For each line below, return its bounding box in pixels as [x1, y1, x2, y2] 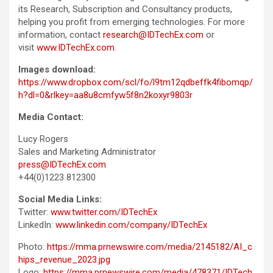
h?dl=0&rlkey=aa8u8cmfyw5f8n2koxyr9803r [18, 90, 193, 101]
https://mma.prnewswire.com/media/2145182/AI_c [47, 241, 252, 253]
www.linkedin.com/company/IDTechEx [55, 219, 207, 231]
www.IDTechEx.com [37, 42, 115, 54]
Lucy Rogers [18, 133, 68, 145]
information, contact [18, 29, 103, 41]
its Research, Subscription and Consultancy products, [18, 4, 232, 15]
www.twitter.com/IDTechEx [51, 207, 157, 218]
